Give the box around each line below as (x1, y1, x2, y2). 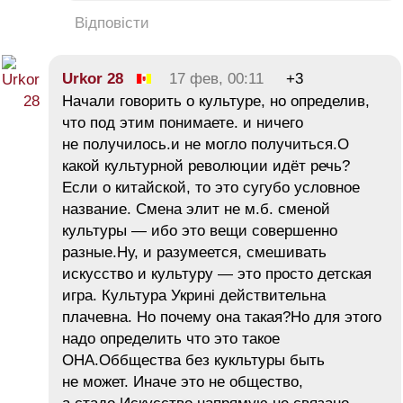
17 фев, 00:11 (169, 69, 264, 87)
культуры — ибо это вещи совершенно (62, 221, 337, 239)
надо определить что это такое (62, 329, 280, 347)
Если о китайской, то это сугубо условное (62, 178, 360, 196)
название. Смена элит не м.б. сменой (62, 200, 330, 218)
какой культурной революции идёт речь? (62, 157, 350, 175)
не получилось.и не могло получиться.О (62, 135, 349, 153)
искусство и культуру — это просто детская (62, 264, 372, 282)
